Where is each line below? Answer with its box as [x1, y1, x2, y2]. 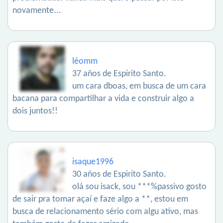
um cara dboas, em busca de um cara [72, 82, 206, 91]
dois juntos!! [12, 107, 58, 116]
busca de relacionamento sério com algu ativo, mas [12, 207, 198, 217]
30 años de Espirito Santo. [72, 170, 166, 179]
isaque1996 [72, 157, 113, 167]
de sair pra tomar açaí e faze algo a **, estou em [12, 195, 188, 204]
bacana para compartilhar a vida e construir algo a [12, 94, 194, 104]
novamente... [12, 6, 61, 15]
